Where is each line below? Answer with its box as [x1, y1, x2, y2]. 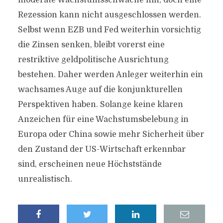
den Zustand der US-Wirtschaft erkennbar [17, 145, 186, 154]
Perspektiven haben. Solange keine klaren [17, 100, 183, 109]
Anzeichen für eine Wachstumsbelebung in [17, 115, 189, 124]
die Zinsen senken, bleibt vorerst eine [17, 40, 165, 49]
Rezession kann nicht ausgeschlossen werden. [17, 10, 201, 19]
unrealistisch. [17, 175, 72, 184]
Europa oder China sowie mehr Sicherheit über [17, 130, 204, 139]
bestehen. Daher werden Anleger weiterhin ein [17, 70, 203, 79]
